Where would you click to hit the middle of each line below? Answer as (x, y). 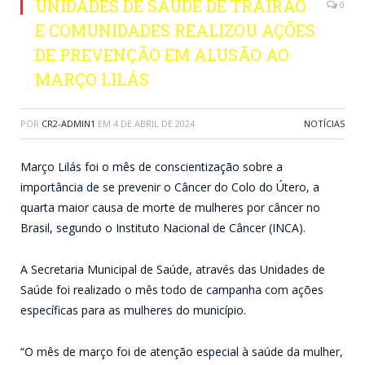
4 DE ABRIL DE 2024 (154, 123)
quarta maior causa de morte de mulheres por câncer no (170, 207)
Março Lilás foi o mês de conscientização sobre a (152, 167)
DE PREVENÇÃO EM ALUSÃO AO (162, 55)
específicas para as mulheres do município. (133, 310)
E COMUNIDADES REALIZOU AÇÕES (175, 30)
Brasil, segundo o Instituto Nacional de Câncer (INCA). (163, 228)
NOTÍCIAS (324, 123)
